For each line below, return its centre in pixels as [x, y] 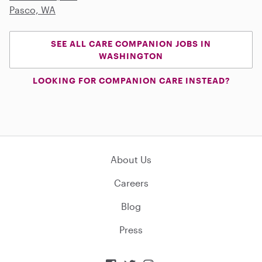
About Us [131, 159]
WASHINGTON [131, 56]
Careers [131, 182]
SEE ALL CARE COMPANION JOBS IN [131, 43]
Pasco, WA [32, 9]
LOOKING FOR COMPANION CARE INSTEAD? [131, 80]
